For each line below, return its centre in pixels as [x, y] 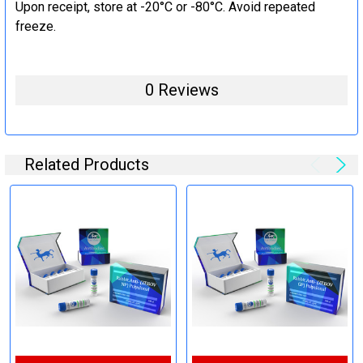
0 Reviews [181, 90]
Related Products [87, 164]
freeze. [36, 26]
